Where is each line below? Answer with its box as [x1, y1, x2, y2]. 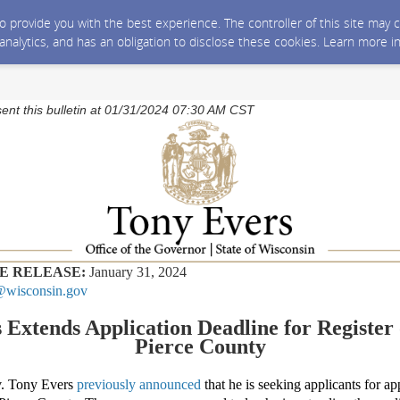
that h [201, 377, 236, 392]
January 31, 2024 [86, 264, 187, 279]
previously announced [77, 377, 201, 392]
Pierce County [134, 335, 266, 358]
